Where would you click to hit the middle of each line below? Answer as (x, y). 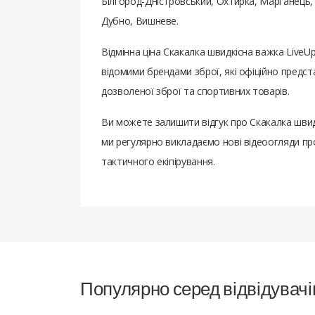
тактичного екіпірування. (158, 161)
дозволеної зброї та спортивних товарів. (195, 91)
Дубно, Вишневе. (140, 20)
